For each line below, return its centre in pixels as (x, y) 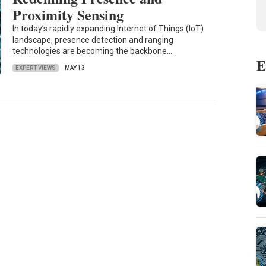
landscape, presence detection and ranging (93, 40)
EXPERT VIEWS (36, 68)
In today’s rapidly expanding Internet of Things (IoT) (108, 29)
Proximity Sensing (68, 15)
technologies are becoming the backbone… (93, 51)
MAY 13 (75, 68)
